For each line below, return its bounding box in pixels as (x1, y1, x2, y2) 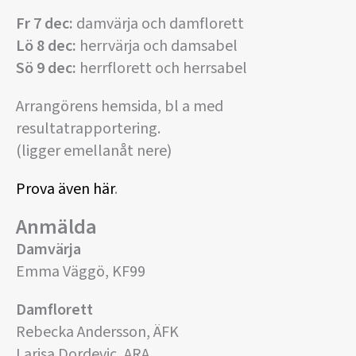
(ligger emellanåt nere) (16, 140, 172, 163)
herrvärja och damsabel (76, 35, 238, 58)
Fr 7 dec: (16, 13, 73, 36)
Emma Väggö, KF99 (16, 261, 145, 284)
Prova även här (16, 178, 114, 201)
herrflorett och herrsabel (76, 57, 247, 80)
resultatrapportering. (16, 118, 161, 141)
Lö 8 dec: (16, 35, 76, 58)
